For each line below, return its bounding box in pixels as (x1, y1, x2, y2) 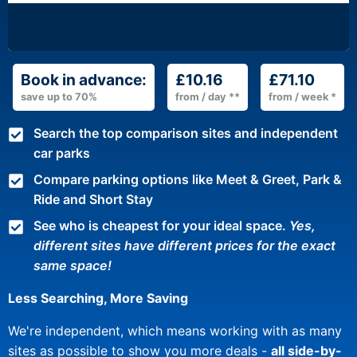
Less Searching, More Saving (8, 290, 188, 307)
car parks (33, 145, 90, 162)
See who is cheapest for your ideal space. (33, 218, 289, 234)
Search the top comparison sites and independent (33, 125, 338, 142)
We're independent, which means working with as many (8, 323, 342, 339)
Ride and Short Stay (33, 191, 153, 208)
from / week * (269, 91, 336, 104)
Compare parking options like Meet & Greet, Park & (33, 171, 342, 188)
